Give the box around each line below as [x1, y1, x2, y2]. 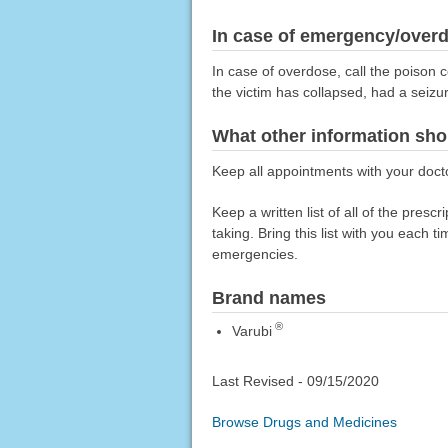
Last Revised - [211, 373, 307, 390]
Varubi [231, 322, 272, 339]
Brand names [211, 287, 326, 308]
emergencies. [211, 245, 298, 262]
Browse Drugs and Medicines [211, 414, 397, 431]
